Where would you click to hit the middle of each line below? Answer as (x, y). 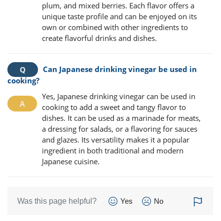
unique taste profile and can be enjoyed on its (119, 16)
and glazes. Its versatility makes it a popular (116, 140)
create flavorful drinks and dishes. (99, 38)
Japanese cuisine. (71, 162)
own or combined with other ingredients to (115, 27)
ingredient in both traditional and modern (113, 151)
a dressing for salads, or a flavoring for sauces (120, 129)
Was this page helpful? (57, 201)
